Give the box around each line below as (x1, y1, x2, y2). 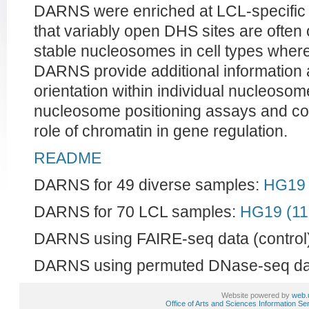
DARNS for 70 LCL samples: (34, 203, 240, 221)
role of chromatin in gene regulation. (34, 123, 288, 140)
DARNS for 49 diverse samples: (34, 177, 263, 194)
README (34, 150, 101, 167)
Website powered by (221, 291, 292, 299)
